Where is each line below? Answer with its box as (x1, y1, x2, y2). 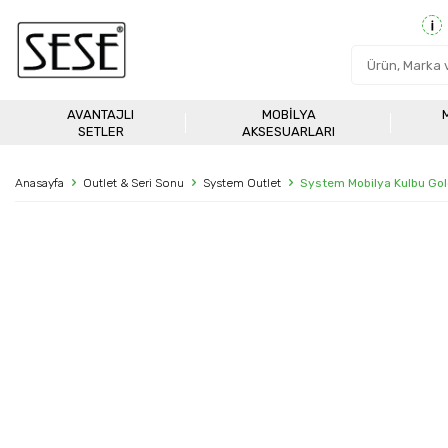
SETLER (77, 123, 124, 139)
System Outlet (203, 176, 281, 190)
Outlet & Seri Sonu (83, 176, 184, 190)
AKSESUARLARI (242, 123, 336, 139)
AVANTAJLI (67, 106, 135, 122)
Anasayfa (15, 176, 64, 190)
